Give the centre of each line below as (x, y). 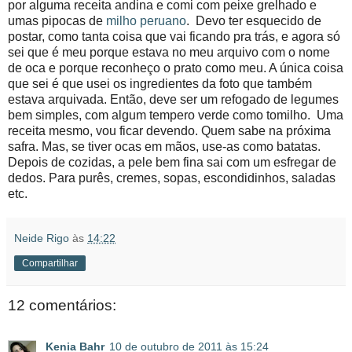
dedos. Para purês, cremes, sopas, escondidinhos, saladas (172, 178)
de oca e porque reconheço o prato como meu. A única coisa (176, 68)
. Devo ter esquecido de (254, 21)
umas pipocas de (57, 21)
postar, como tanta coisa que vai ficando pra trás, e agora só (174, 37)
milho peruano (146, 21)
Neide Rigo (42, 238)
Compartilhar (50, 264)
